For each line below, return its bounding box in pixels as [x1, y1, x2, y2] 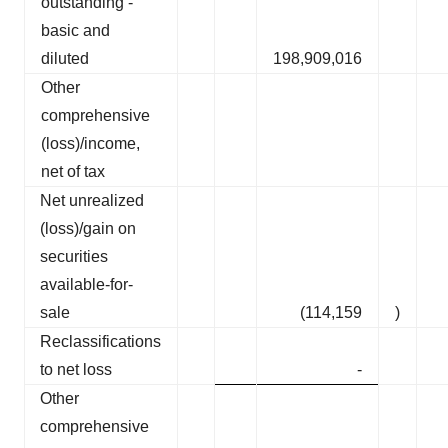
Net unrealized [40, 192, 144, 210]
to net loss [40, 361, 112, 379]
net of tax [41, 163, 105, 181]
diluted [41, 50, 89, 68]
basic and [41, 22, 110, 40]
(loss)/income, [41, 135, 140, 153]
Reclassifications [40, 333, 161, 351]
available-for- [40, 276, 133, 294]
